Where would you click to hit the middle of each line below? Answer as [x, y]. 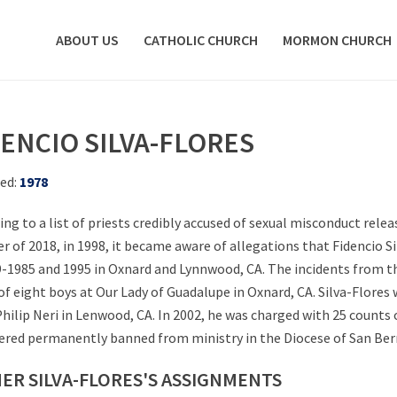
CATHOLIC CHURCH [201, 40]
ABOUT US [87, 40]
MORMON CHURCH [337, 40]
